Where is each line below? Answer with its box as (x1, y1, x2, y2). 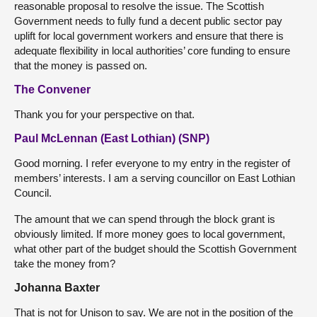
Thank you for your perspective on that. (14, 108, 195, 120)
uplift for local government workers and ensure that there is (14, 30, 284, 42)
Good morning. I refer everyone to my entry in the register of (14, 157, 290, 169)
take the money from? (14, 258, 115, 270)
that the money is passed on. (14, 59, 147, 71)
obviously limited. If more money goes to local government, (14, 228, 285, 240)
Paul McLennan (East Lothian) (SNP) (14, 132, 209, 144)
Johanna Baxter (14, 282, 100, 294)
